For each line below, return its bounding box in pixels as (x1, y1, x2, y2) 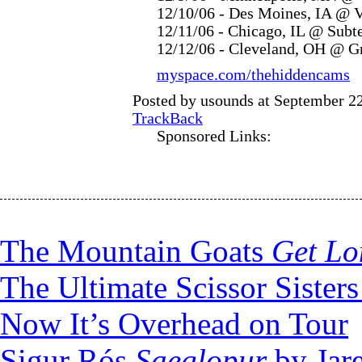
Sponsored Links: (157, 128, 271, 145)
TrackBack (133, 110, 203, 127)
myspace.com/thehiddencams (157, 66, 350, 83)
